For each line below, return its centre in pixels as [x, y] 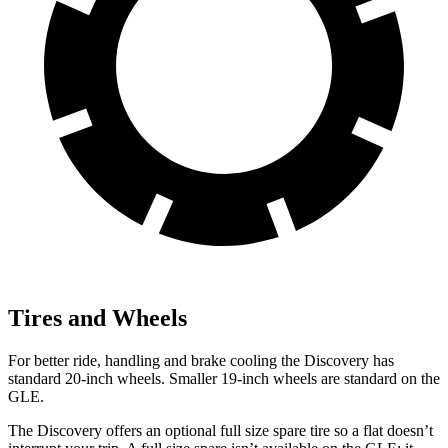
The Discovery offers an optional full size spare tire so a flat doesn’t [220, 431]
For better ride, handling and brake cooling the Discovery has [201, 361]
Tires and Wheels [97, 318]
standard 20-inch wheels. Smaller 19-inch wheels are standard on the [224, 379]
